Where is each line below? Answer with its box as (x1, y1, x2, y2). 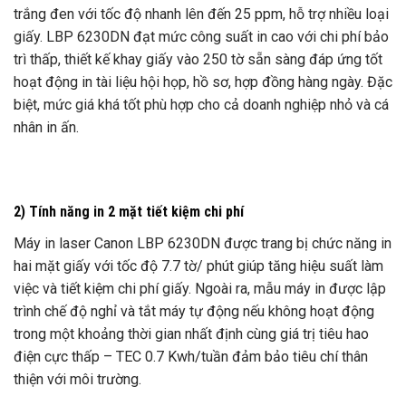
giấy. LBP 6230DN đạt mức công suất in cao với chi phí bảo (14, 27, 389, 45)
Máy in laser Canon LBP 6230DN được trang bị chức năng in (14, 235, 391, 253)
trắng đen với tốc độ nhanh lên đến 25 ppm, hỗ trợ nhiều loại (14, 5, 389, 23)
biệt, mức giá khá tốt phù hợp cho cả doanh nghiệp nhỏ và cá (14, 95, 389, 113)
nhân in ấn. (14, 118, 79, 136)
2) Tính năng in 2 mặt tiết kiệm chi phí (14, 203, 244, 221)
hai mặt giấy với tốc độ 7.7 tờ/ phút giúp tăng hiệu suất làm (14, 257, 383, 275)
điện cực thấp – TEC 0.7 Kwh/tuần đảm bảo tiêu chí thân (14, 348, 368, 366)
